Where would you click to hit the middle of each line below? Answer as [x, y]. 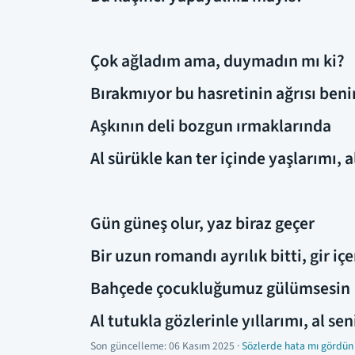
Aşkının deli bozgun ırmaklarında [211, 126]
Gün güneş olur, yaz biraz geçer [202, 223]
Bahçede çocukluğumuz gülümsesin [220, 288]
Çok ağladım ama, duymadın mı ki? [218, 61]
